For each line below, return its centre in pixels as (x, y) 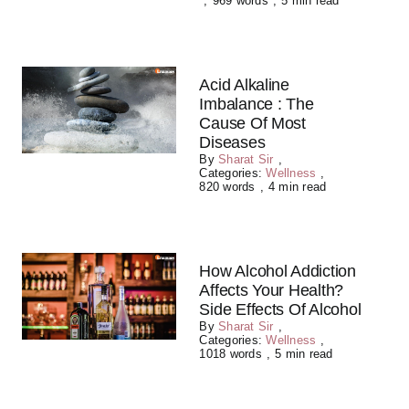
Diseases (232, 142)
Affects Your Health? (272, 290)
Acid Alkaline (244, 85)
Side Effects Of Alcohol (280, 309)
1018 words (231, 354)
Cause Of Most (252, 123)
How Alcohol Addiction (278, 271)
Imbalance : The (257, 104)
